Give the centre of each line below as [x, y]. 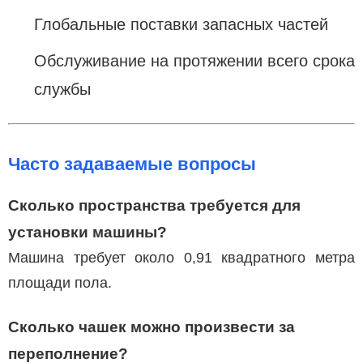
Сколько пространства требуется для [154, 205]
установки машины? [88, 232]
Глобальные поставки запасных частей [181, 24]
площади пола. [60, 282]
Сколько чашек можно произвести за [152, 327]
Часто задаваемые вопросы [132, 164]
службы [62, 89]
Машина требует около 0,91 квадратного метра [181, 257]
